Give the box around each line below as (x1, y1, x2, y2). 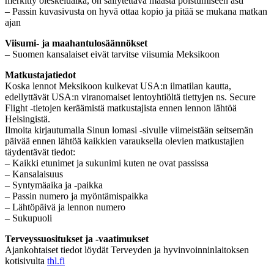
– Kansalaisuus (5, 168, 63, 179)
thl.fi (47, 255, 65, 266)
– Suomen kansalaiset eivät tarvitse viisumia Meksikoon (5, 48, 220, 59)
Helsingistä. (5, 113, 50, 124)
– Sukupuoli (5, 212, 52, 223)
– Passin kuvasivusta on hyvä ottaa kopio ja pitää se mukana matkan (5, 6, 267, 17)
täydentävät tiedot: (5, 146, 75, 157)
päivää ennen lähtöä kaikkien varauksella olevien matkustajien (5, 135, 244, 146)
